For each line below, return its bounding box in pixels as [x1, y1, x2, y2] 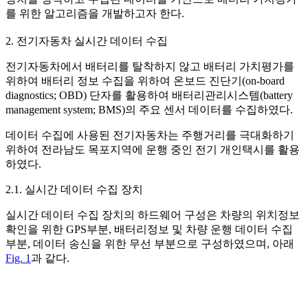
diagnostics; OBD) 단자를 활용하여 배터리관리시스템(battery [5, 89, 293, 101]
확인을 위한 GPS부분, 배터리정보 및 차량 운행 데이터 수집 [5, 223, 293, 235]
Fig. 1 [5, 252, 31, 264]
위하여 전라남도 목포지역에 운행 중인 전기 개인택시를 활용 [5, 143, 300, 155]
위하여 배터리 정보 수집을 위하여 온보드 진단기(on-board [5, 74, 285, 87]
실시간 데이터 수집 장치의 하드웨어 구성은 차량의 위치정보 [5, 208, 300, 221]
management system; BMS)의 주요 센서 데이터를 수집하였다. [5, 103, 293, 115]
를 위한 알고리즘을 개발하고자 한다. [5, 7, 184, 19]
